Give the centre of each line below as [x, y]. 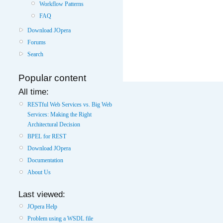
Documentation [45, 161]
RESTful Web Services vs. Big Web [70, 104]
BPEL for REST [47, 136]
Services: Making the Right [59, 114]
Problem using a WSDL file [60, 218]
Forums [37, 42]
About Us [39, 172]
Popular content [52, 78]
